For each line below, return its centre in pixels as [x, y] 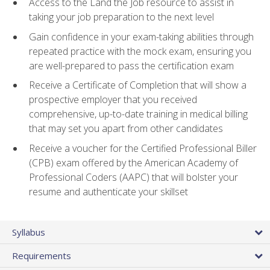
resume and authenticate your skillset [108, 191]
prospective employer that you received [113, 100]
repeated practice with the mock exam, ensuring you [140, 51]
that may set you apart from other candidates [126, 129]
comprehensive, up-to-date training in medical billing [138, 114]
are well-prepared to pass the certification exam [131, 65]
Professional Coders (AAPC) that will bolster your [133, 177]
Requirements [42, 256]
